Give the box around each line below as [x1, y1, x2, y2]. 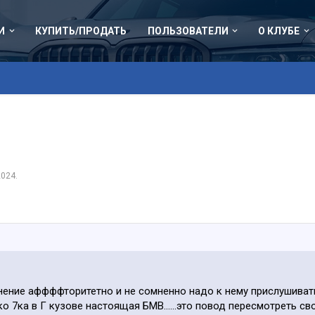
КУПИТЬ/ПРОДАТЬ [34, 25, 127, 37]
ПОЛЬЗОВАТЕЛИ [147, 25, 229, 37]
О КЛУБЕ [258, 25, 300, 37]
